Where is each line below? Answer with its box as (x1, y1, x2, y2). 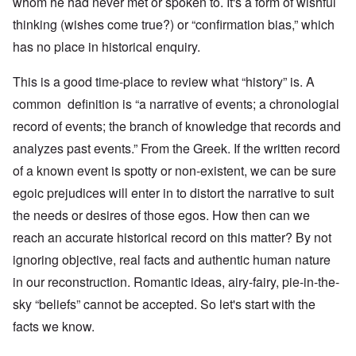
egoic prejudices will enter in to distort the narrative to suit (13, 184, 334, 203)
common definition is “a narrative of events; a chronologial (13, 95, 339, 114)
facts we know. (13, 317, 95, 336)
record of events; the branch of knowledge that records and (13, 117, 341, 136)
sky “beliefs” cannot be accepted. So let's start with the (13, 295, 315, 314)
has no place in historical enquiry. (13, 37, 200, 56)
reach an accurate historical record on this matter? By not (13, 228, 331, 247)
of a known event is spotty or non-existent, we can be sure (13, 161, 336, 180)
